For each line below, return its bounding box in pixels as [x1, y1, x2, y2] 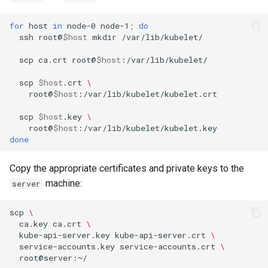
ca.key [19, 218, 48, 229]
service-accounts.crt [120, 240, 215, 252]
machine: [43, 178, 82, 189]
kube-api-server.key [19, 229, 110, 240]
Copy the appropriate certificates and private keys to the [10, 163, 244, 174]
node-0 [67, 20, 96, 31]
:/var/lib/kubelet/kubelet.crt [78, 88, 217, 99]
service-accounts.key [19, 240, 115, 252]
